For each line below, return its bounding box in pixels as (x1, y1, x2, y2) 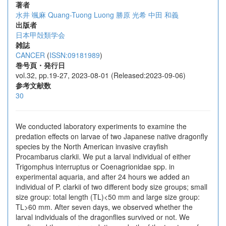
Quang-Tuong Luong (48, 10, 114, 20)
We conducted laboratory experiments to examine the (16, 121, 187, 131)
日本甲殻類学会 (16, 30, 65, 40)
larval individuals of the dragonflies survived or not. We (16, 212, 190, 222)
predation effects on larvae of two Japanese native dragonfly (16, 131, 208, 141)
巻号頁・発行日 (16, 60, 65, 70)
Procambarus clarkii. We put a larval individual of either (16, 151, 191, 161)
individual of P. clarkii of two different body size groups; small (16, 182, 207, 192)
